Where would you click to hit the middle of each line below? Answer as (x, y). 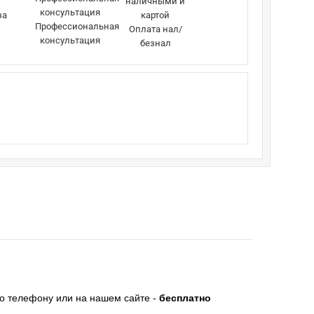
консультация (70, 41)
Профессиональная (77, 27)
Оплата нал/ (155, 29)
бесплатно (185, 298)
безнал (155, 43)
